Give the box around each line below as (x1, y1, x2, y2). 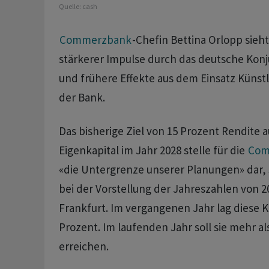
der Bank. (58, 90, 105, 105)
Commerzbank (59, 32, 131, 47)
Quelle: (58, 2, 82, 11)
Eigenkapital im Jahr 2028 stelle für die (58, 143, 247, 158)
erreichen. (58, 239, 109, 254)
